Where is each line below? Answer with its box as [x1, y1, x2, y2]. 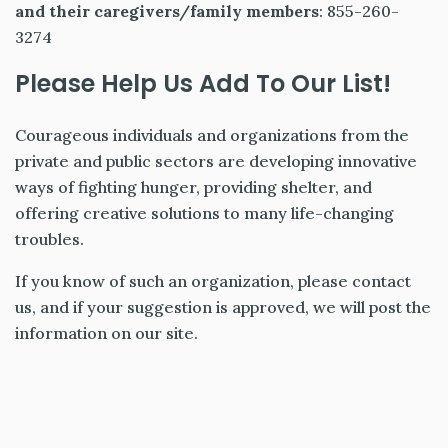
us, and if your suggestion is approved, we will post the [15, 297, 431, 318]
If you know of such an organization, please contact [15, 271, 411, 292]
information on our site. [15, 323, 198, 344]
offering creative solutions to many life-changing [15, 203, 394, 224]
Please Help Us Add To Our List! [15, 67, 391, 101]
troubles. [15, 229, 84, 250]
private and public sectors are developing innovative [15, 151, 417, 172]
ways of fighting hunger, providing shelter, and [15, 177, 372, 198]
